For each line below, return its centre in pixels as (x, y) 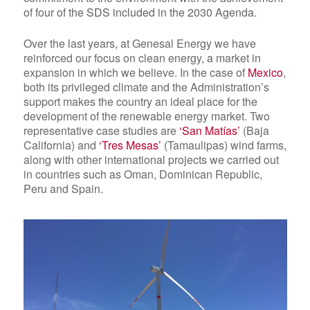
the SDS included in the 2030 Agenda (161, 12)
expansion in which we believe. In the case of (135, 73)
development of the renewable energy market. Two (146, 116)
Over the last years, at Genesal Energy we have (139, 44)
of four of (46, 12)
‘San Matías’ (209, 131)
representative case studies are (101, 131)
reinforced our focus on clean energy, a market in (142, 58)
